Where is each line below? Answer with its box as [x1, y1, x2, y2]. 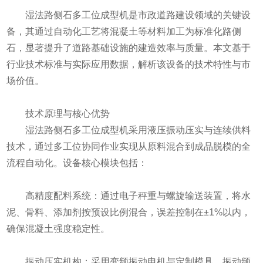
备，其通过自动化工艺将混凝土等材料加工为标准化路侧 [6, 26, 241, 36]
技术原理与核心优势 [6, 108, 110, 119]
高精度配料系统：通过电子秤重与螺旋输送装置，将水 [6, 190, 251, 201]
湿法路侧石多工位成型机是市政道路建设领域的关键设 [6, 9, 251, 20]
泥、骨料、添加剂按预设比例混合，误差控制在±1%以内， [6, 207, 251, 217]
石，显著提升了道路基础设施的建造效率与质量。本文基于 [6, 42, 251, 53]
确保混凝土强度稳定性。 [6, 223, 110, 234]
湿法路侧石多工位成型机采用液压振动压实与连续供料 [6, 124, 251, 135]
